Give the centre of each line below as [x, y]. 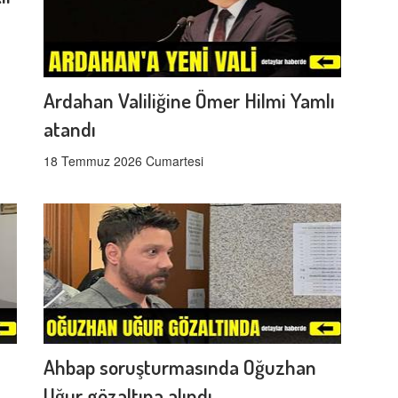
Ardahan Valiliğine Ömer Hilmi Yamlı [189, 100]
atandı [70, 129]
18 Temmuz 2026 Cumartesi [123, 161]
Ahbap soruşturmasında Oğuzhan [180, 367]
